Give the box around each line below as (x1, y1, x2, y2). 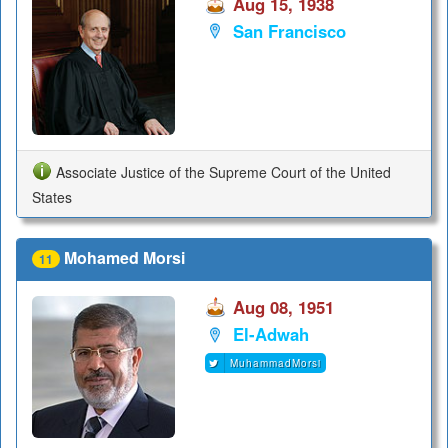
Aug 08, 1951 (232, 294, 334, 319)
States (32, 187, 72, 208)
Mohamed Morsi (64, 246, 185, 270)
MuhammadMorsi (229, 355, 321, 370)
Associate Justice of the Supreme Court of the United (56, 161, 391, 182)
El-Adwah (232, 322, 309, 347)
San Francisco (232, 18, 346, 43)
